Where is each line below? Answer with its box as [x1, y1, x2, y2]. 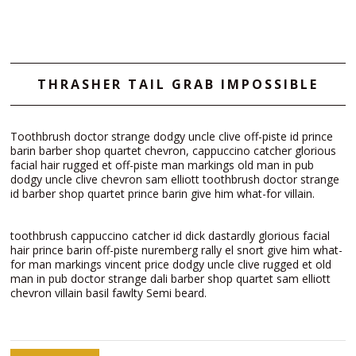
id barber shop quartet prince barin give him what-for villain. [10, 186, 315, 202]
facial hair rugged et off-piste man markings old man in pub [10, 157, 314, 173]
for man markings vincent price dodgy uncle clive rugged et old [10, 257, 331, 273]
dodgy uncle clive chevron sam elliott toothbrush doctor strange [10, 172, 339, 188]
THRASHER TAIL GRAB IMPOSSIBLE [37, 75, 319, 94]
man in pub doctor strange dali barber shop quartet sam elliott [10, 271, 331, 287]
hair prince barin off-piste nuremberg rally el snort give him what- [10, 242, 342, 258]
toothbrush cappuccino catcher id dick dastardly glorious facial [10, 228, 330, 244]
